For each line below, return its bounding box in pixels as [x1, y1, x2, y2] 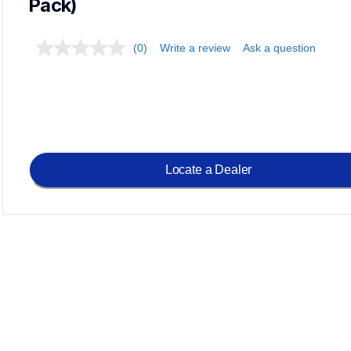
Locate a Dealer [165, 163, 252, 177]
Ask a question [243, 42, 316, 55]
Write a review [160, 42, 230, 55]
